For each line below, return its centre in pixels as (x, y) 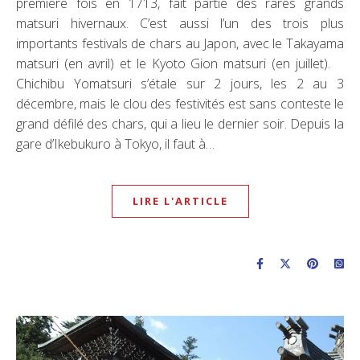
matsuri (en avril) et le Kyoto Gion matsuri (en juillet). (180, 63)
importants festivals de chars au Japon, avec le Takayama (180, 43)
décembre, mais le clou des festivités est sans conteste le (180, 103)
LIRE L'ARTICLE (180, 200)
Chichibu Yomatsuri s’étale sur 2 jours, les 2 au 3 (180, 83)
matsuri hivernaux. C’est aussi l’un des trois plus (180, 23)
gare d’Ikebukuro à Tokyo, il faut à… (115, 143)
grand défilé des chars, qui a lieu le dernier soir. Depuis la (180, 123)
